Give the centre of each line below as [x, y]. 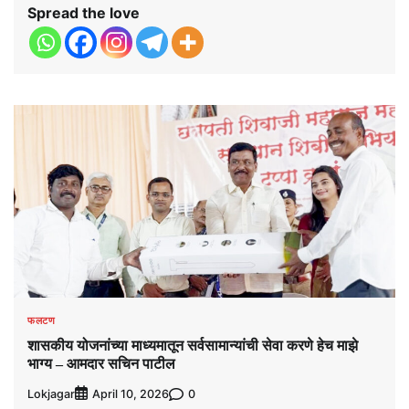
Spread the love [84, 12]
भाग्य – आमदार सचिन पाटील [101, 363]
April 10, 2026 [131, 394]
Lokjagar [51, 393]
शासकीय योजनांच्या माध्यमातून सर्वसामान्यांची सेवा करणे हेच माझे [193, 345]
